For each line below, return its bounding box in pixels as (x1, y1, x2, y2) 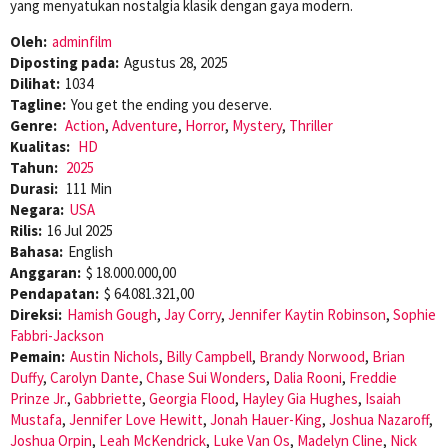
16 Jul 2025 (47, 220, 113, 240)
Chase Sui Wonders (146, 367, 266, 387)
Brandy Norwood (259, 346, 365, 366)
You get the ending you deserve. (71, 94, 272, 114)
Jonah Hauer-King (210, 409, 322, 429)
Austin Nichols (70, 346, 159, 366)
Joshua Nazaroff (329, 409, 429, 429)
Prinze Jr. (10, 388, 67, 408)
